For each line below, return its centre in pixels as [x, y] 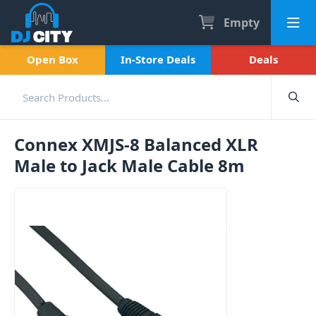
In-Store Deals [158, 59]
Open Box [53, 59]
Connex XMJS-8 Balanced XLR [136, 144]
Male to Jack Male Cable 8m [129, 165]
